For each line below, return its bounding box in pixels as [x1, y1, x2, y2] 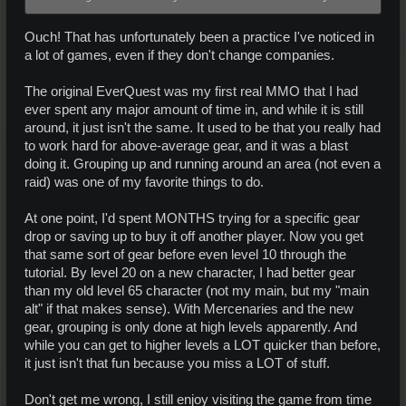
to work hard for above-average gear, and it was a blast [24, 138, 348, 153]
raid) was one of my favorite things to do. [24, 174, 264, 189]
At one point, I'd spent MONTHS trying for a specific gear [24, 210, 360, 226]
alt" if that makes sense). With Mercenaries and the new [24, 301, 353, 316]
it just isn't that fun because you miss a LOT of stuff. [24, 355, 330, 371]
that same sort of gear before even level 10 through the [24, 246, 346, 262]
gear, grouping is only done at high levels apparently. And [24, 319, 357, 334]
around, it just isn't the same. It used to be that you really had [24, 120, 381, 135]
